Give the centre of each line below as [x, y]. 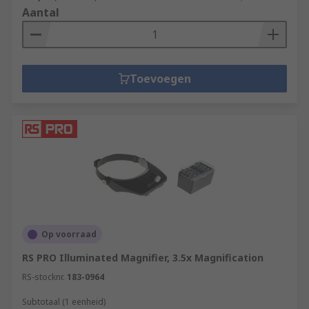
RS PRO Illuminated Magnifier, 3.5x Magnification [143, 258]
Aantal [41, 12]
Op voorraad [69, 234]
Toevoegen [160, 79]
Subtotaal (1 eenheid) [64, 302]
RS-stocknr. [43, 277]
